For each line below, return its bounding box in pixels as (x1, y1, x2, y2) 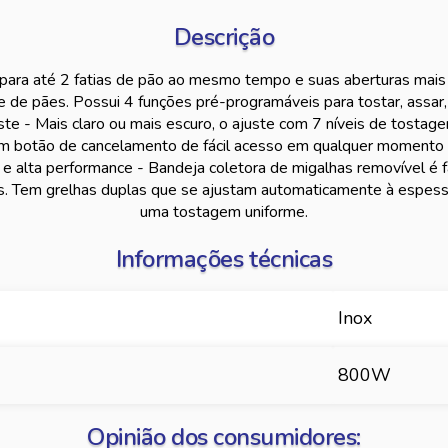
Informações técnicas (115, 243, 333, 275)
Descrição (173, 21, 275, 53)
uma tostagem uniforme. (140, 201, 308, 223)
